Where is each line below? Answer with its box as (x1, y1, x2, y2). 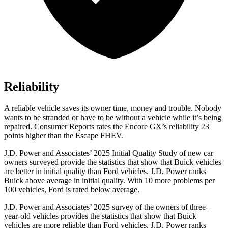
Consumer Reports (34, 122, 94, 131)
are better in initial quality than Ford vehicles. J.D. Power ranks (4, 167, 206, 176)
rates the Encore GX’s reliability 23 (94, 122, 209, 131)
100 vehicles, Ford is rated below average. (4, 185, 139, 194)
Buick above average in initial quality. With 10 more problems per (4, 176, 215, 185)
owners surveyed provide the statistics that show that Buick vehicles (4, 158, 221, 167)
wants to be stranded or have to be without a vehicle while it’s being (4, 113, 221, 122)
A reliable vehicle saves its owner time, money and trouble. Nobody (4, 104, 221, 113)
